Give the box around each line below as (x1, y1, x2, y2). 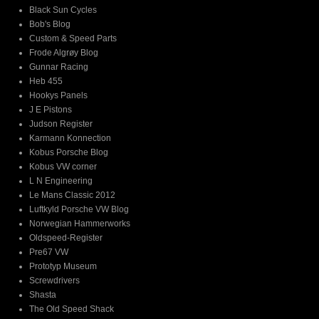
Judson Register (29, 119, 93, 129)
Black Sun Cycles (29, 5, 97, 15)
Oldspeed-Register (29, 233, 103, 243)
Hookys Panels (29, 90, 88, 100)
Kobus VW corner (29, 162, 97, 172)
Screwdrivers (29, 276, 80, 286)
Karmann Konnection (29, 133, 111, 143)
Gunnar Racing (29, 62, 88, 72)
